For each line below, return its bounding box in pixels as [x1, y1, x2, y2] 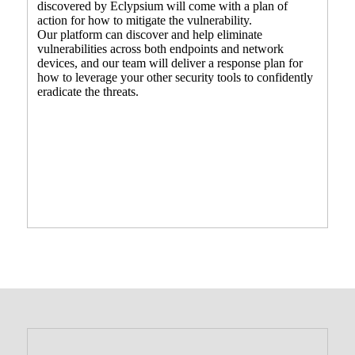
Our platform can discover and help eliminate [36, 27, 262, 41]
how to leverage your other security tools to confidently [36, 70, 313, 84]
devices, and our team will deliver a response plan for [36, 55, 303, 70]
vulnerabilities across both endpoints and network [36, 41, 284, 55]
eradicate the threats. [36, 84, 139, 98]
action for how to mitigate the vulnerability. [36, 13, 255, 27]
